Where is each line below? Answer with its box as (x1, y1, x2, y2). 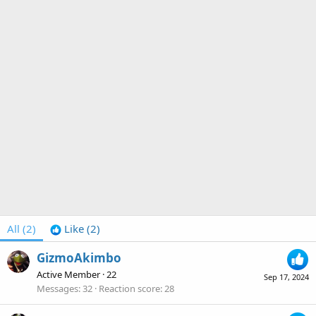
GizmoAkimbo (37, 250, 121, 267)
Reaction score (99, 282, 160, 296)
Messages (37, 282, 78, 296)
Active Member (37, 268, 100, 281)
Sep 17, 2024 (264, 272, 309, 283)
